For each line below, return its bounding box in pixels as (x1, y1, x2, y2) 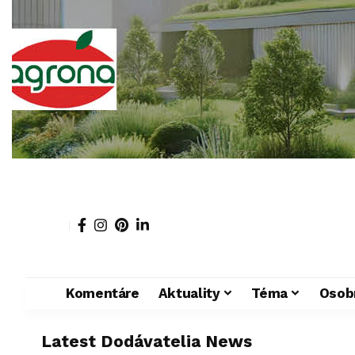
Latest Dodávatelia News (41, 331, 252, 351)
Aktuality (158, 284, 220, 301)
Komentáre (65, 284, 139, 301)
